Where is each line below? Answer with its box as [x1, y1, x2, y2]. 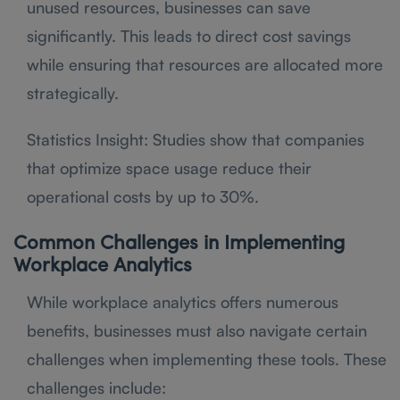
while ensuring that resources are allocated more [27, 54, 383, 74]
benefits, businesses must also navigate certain [27, 320, 367, 340]
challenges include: [27, 377, 166, 397]
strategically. [27, 82, 119, 103]
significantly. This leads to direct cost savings [27, 25, 351, 46]
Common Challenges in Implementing [13, 233, 345, 254]
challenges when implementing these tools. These [27, 348, 387, 369]
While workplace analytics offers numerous [27, 291, 338, 312]
